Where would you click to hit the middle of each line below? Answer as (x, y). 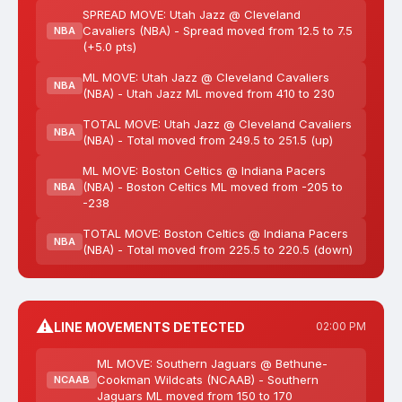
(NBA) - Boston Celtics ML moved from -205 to (213, 187)
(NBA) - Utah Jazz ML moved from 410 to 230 (209, 93)
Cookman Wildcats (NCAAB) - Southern (208, 380)
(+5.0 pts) (109, 47)
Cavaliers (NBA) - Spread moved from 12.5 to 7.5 (218, 31)
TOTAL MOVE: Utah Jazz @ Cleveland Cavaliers (217, 124)
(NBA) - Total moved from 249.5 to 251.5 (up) (208, 140)
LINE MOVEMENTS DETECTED (149, 327)
